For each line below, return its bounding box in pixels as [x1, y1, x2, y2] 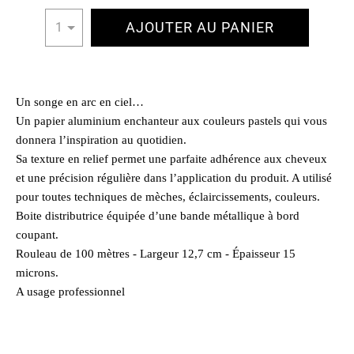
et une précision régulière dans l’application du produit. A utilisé [16, 171, 332, 184]
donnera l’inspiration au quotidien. [16, 134, 186, 146]
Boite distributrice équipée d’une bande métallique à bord [16, 209, 299, 222]
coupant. [16, 228, 58, 241]
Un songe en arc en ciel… [16, 96, 144, 108]
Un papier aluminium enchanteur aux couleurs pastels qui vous [16, 115, 327, 127]
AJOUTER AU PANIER [126, 19, 274, 36]
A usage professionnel [16, 285, 125, 298]
